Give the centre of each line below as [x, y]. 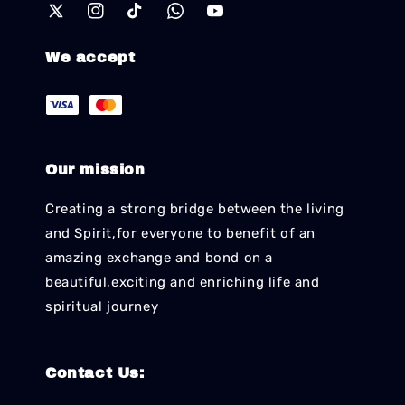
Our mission [95, 170]
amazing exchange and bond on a [160, 258]
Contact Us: [95, 373]
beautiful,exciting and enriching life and [183, 283]
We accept [90, 58]
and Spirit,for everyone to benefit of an [181, 234]
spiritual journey [102, 307]
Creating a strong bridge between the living [195, 209]
